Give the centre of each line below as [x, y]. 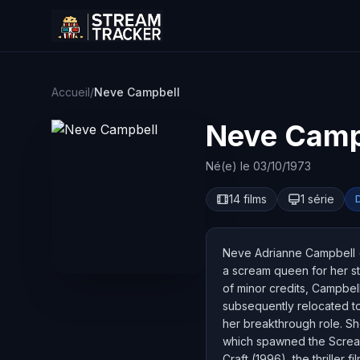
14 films [248, 199]
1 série [317, 199]
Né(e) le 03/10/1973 [258, 166]
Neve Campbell [137, 92]
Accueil [71, 92]
